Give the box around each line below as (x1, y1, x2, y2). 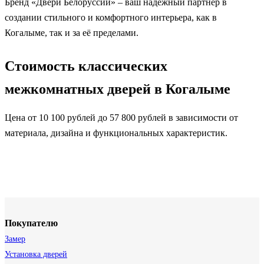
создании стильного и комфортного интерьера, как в (5, 12, 217, 23)
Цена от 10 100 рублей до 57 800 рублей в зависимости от (5, 113, 238, 123)
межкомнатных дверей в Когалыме (5, 81, 230, 97)
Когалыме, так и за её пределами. (5, 28, 138, 38)
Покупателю (5, 218, 58, 229)
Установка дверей (5, 250, 67, 259)
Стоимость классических (5, 58, 167, 74)
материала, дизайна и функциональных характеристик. (5, 128, 227, 138)
